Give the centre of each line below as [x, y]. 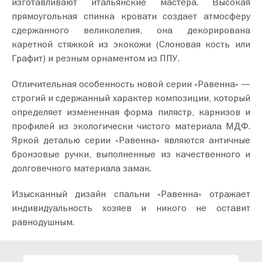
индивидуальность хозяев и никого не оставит [131, 207]
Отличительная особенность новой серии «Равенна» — [131, 83]
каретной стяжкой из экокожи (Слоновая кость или [131, 44]
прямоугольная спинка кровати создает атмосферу [131, 15]
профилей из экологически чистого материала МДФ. [131, 125]
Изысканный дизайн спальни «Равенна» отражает [131, 193]
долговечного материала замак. [82, 168]
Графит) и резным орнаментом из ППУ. [96, 58]
